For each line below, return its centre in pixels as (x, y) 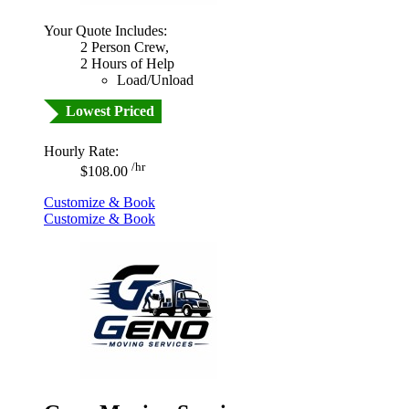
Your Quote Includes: (105, 30)
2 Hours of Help (127, 63)
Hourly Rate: (81, 151)
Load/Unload (155, 79)
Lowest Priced (110, 110)
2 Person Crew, (125, 47)
